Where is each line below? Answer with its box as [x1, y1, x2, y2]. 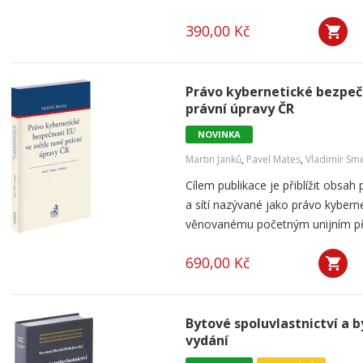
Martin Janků [186, 152, 241, 166]
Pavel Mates [246, 152, 301, 166]
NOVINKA [198, 128, 241, 140]
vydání [186, 331, 228, 349]
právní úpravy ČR [186, 100, 294, 117]
